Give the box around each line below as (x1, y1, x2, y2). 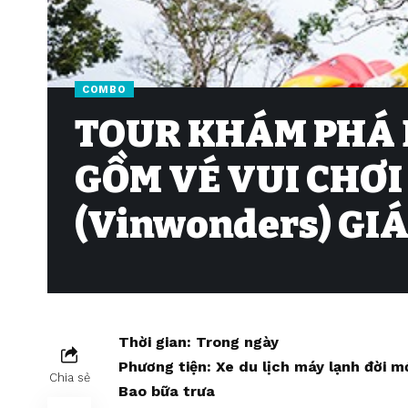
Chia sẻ (48, 371, 90, 385)
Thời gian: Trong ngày (118, 333, 279, 352)
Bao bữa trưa (118, 382, 215, 401)
